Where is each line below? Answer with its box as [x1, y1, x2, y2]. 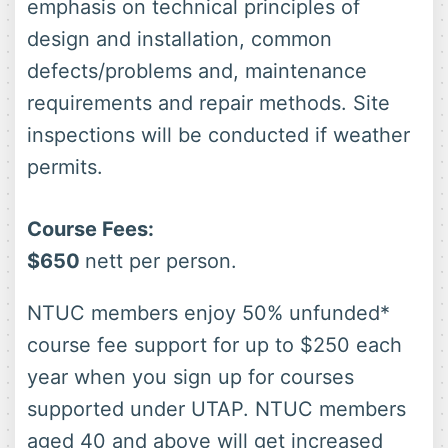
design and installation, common [27, 27, 332, 52]
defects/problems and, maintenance [27, 59, 367, 84]
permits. [27, 155, 103, 180]
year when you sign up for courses [27, 365, 354, 390]
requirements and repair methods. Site [27, 91, 390, 116]
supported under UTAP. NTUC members [27, 397, 406, 422]
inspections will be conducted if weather [27, 123, 410, 148]
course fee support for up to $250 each [27, 333, 402, 358]
